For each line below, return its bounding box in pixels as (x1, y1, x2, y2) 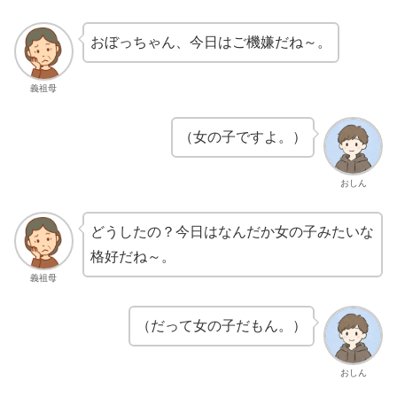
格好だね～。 (90, 248, 175, 264)
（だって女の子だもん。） (136, 318, 307, 334)
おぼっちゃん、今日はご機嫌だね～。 (90, 34, 331, 50)
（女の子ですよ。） (179, 128, 307, 144)
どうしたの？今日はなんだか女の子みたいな (90, 223, 374, 239)
